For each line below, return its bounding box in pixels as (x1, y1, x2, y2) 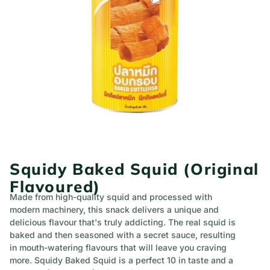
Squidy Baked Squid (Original (10, 159, 259, 179)
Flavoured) (10, 177, 101, 196)
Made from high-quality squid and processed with (10, 192, 212, 202)
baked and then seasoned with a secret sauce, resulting (10, 230, 236, 240)
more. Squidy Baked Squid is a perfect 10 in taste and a (10, 255, 233, 265)
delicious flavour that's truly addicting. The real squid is (10, 217, 236, 227)
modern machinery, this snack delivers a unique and (10, 204, 219, 215)
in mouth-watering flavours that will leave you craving (10, 242, 227, 253)
